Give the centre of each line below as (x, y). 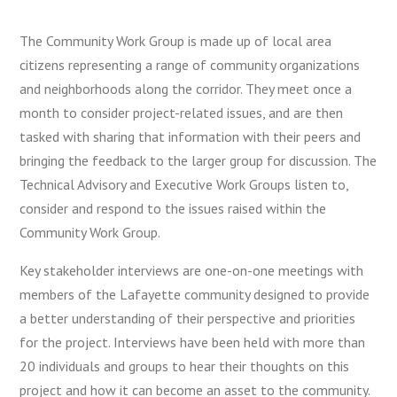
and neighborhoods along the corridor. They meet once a (186, 89)
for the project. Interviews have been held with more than (193, 342)
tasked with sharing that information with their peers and (191, 136)
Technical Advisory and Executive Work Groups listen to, (184, 184)
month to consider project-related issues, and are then (182, 113)
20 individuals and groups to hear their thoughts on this (185, 366)
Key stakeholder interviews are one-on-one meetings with (192, 270)
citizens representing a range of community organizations (190, 65)
